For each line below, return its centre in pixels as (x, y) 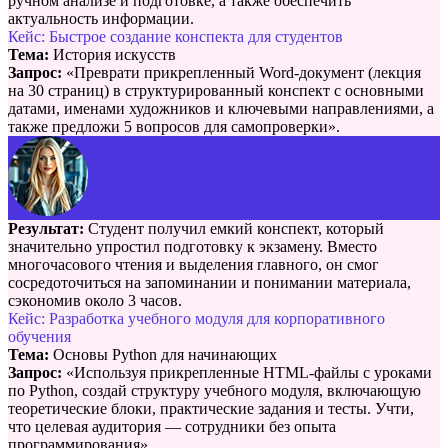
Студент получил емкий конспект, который (234, 228)
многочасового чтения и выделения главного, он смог (193, 264)
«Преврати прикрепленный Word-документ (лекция (241, 72)
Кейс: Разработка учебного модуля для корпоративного (196, 318)
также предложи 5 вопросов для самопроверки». (174, 126)
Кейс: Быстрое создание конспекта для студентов (175, 36)
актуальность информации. (101, 18)
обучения (39, 336)
